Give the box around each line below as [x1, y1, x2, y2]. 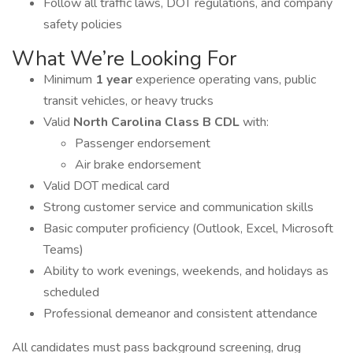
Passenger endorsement [75, 135, 210, 152]
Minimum [43, 71, 95, 88]
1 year [95, 71, 136, 88]
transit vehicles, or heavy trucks [43, 92, 214, 110]
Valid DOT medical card [43, 177, 169, 195]
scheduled [43, 284, 99, 301]
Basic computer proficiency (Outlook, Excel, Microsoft [43, 220, 333, 237]
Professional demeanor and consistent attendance [43, 305, 318, 322]
